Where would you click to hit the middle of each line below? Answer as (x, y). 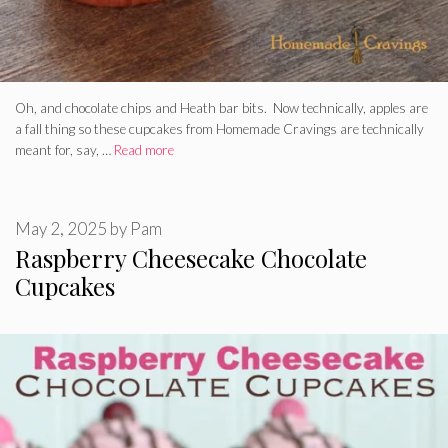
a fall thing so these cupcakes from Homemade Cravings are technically (219, 128)
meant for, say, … (64, 149)
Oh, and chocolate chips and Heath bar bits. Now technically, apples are (221, 107)
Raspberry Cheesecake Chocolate (191, 258)
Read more (144, 149)
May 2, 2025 (61, 229)
